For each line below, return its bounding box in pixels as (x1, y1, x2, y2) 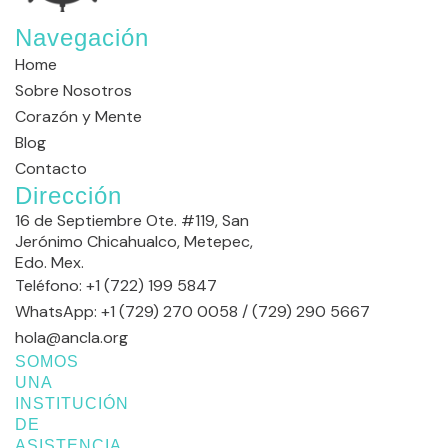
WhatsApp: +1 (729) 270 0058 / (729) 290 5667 (15, 301, 370, 322)
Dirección (15, 182, 122, 209)
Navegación (15, 24, 149, 51)
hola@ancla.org (15, 327, 128, 348)
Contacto (15, 158, 87, 179)
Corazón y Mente (15, 106, 142, 127)
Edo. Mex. (15, 252, 84, 273)
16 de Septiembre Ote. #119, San (15, 210, 249, 231)
